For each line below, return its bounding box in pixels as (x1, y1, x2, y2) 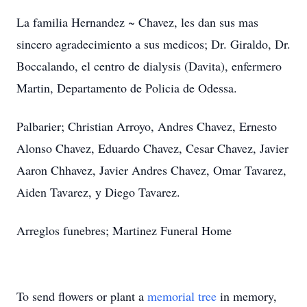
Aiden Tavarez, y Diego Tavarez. (16, 184, 180, 200)
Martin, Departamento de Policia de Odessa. (16, 79, 237, 96)
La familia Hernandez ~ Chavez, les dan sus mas (16, 14, 258, 30)
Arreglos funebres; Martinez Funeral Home (16, 222, 232, 238)
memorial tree (147, 288, 217, 304)
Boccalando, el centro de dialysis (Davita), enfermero (16, 58, 282, 74)
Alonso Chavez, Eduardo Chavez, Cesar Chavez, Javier (16, 140, 288, 156)
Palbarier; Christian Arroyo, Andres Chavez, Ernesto (16, 118, 277, 134)
